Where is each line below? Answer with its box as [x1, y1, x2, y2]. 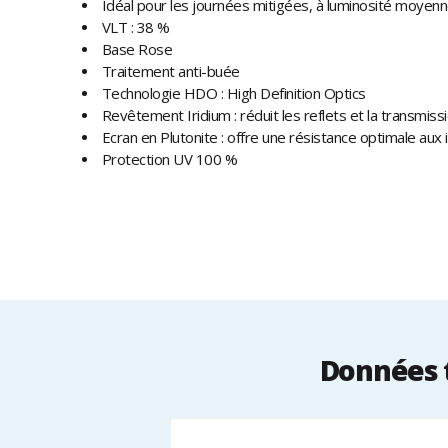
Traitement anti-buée [101, 61, 240, 82]
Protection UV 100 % [101, 149, 237, 170]
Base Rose [101, 39, 172, 60]
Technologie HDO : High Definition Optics [101, 83, 366, 104]
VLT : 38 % [101, 17, 170, 38]
